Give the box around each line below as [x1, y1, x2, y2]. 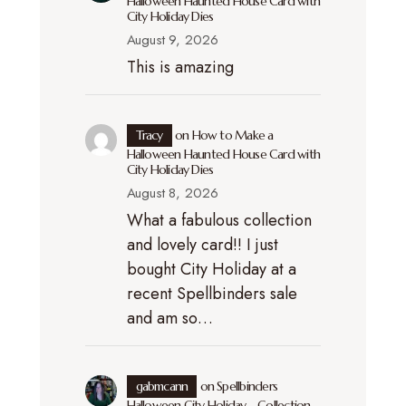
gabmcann [135, 378, 188, 395]
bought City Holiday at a [126, 257, 296, 282]
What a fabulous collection [126, 208, 312, 233]
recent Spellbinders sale [126, 282, 297, 306]
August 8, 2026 [126, 183, 218, 204]
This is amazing [126, 55, 234, 80]
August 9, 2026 [126, 30, 218, 51]
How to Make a [191, 127, 274, 144]
